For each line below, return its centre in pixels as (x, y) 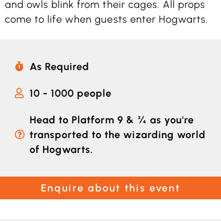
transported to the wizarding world (118, 134)
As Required (60, 66)
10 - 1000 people (71, 93)
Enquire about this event (110, 188)
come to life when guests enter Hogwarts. (107, 19)
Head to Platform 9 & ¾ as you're (112, 120)
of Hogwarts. (62, 149)
